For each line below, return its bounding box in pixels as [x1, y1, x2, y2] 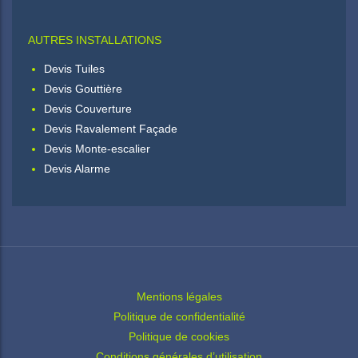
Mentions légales [136, 290, 222, 303]
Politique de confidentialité [113, 310, 245, 323]
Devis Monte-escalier [44, 142, 150, 155]
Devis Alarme [44, 162, 110, 175]
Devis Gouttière [44, 82, 122, 95]
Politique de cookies [129, 330, 229, 343]
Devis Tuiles [44, 62, 105, 75]
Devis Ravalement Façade [44, 122, 177, 135]
